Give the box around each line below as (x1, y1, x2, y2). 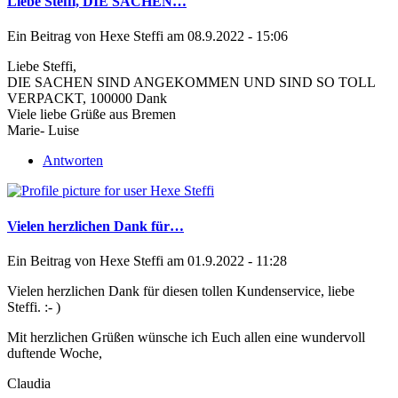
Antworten (43, 153, 103, 169)
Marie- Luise (7, 123, 79, 139)
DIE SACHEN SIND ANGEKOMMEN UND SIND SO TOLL (7, 75, 375, 91)
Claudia (7, 375, 51, 391)
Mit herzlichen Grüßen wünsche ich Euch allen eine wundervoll (7, 329, 365, 345)
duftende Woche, (7, 345, 102, 361)
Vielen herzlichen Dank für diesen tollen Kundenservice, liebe (7, 283, 354, 298)
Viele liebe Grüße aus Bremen (7, 107, 176, 123)
